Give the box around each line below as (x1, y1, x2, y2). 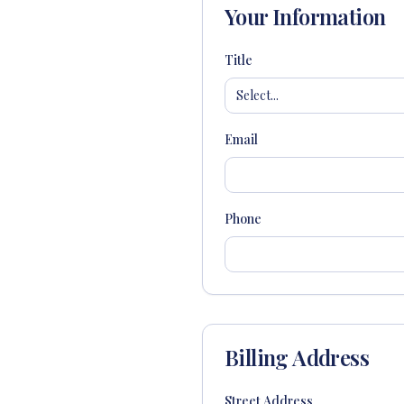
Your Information (225, 2, 386, 31)
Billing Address (225, 343, 369, 372)
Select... (236, 87, 279, 104)
